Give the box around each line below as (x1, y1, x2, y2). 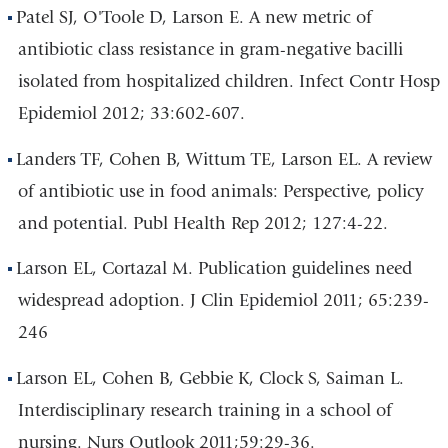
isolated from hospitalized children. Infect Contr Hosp (17, 71, 440, 93)
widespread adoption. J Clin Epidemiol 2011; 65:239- (17, 290, 429, 312)
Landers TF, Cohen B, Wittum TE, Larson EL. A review (16, 148, 433, 170)
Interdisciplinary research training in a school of (17, 399, 392, 421)
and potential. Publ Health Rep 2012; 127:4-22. (17, 212, 388, 234)
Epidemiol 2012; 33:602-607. (17, 103, 245, 125)
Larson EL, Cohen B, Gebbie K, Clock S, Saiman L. (16, 367, 405, 389)
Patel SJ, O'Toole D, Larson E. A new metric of (16, 7, 373, 29)
